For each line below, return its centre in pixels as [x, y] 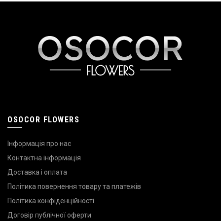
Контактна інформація [44, 158]
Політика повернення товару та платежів [74, 186]
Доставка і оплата [37, 172]
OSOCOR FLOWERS [43, 119]
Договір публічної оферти [49, 215]
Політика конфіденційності [51, 201]
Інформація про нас [39, 143]
